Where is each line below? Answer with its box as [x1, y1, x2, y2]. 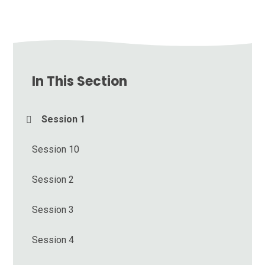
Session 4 [32, 234, 75, 246]
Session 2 [32, 174, 75, 186]
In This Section [32, 72, 128, 91]
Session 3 [32, 204, 75, 216]
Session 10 [32, 144, 80, 156]
